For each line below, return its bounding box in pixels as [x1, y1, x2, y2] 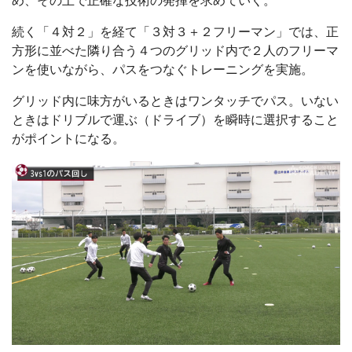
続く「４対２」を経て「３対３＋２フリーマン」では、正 [12, 25, 339, 39]
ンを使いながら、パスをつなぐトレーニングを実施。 [12, 63, 313, 77]
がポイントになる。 [12, 132, 125, 146]
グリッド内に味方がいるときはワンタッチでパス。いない [12, 94, 339, 108]
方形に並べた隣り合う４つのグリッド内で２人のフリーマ [12, 44, 339, 58]
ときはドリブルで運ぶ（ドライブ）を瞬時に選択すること [12, 113, 339, 127]
